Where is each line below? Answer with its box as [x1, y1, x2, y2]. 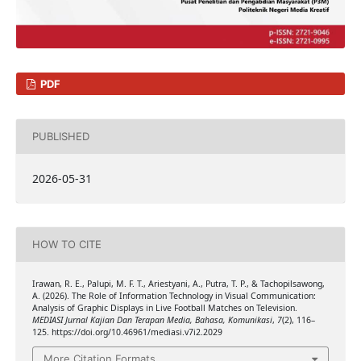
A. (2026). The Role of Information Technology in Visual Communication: [31, 289, 316, 301]
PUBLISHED [31, 130, 89, 143]
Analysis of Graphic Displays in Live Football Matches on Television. [31, 301, 297, 313]
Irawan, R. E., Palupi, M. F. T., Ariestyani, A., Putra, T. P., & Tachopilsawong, [31, 277, 325, 289]
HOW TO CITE [31, 238, 102, 251]
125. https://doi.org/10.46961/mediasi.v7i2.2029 [31, 326, 222, 338]
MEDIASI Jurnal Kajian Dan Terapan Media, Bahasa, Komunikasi [31, 313, 272, 326]
